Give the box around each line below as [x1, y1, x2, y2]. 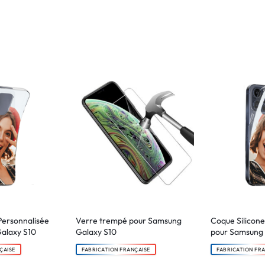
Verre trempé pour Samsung [76, 215, 182, 226]
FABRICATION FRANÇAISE [82, 245, 150, 253]
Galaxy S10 [76, 226, 117, 237]
